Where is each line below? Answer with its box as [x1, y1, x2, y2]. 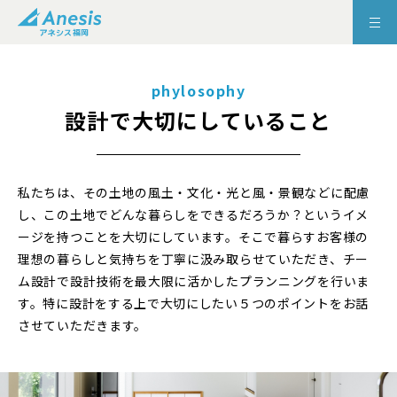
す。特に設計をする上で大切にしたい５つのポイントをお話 [18, 294, 369, 313]
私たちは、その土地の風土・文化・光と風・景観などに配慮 [18, 183, 370, 202]
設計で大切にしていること [65, 105, 332, 136]
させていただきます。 [18, 316, 147, 335]
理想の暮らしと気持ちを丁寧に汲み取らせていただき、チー [18, 250, 369, 269]
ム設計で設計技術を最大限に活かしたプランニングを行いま [18, 272, 370, 291]
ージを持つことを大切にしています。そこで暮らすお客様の [18, 228, 369, 246]
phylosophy [151, 80, 246, 101]
